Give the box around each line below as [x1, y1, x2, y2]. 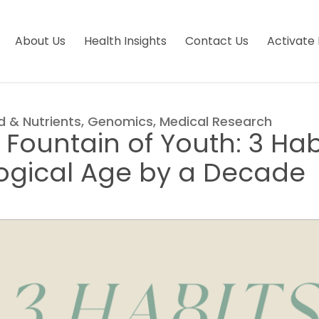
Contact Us [185, 32, 249, 49]
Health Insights [84, 32, 167, 49]
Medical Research [159, 113, 272, 130]
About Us [15, 32, 66, 49]
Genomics [88, 113, 153, 130]
